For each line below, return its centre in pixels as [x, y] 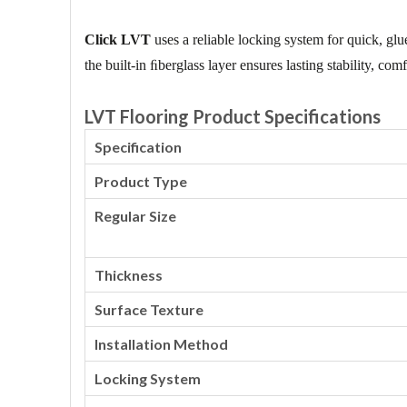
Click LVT [118, 40]
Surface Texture [149, 309]
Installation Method [161, 344]
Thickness [129, 275]
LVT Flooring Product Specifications [233, 116]
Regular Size [135, 216]
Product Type [141, 181]
